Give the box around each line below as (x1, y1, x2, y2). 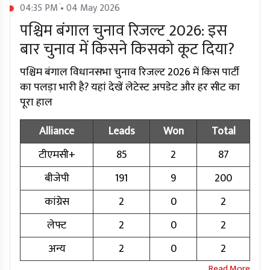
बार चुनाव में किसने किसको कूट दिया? (20, 37, 234, 63)
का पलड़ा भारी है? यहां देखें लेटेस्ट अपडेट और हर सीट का (20, 78, 240, 97)
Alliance (39, 122, 74, 141)
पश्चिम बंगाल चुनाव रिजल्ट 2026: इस (20, 18, 227, 45)
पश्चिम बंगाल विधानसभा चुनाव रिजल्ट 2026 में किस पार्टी (20, 63, 239, 82)
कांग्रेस (44, 193, 69, 212)
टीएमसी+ (38, 146, 75, 165)
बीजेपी (44, 169, 69, 188)
